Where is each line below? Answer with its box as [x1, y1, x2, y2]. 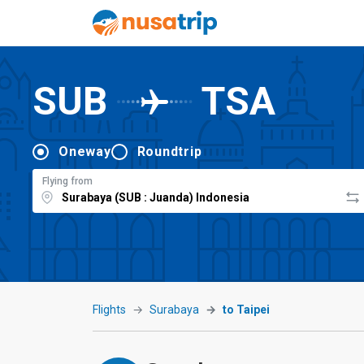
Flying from [42, 175, 93, 187]
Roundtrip [136, 143, 202, 159]
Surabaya [149, 303, 199, 316]
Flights [93, 303, 126, 316]
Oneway [58, 143, 111, 159]
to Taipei [223, 303, 270, 316]
